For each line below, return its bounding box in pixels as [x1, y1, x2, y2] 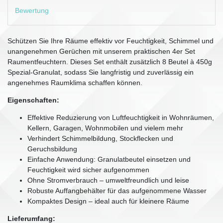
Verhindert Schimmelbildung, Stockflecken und [27, 134, 173, 142]
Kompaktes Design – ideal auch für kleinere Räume [27, 197, 189, 205]
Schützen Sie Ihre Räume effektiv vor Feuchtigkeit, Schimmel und [7, 36, 214, 45]
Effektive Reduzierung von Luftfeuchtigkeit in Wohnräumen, [27, 113, 214, 121]
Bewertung [15, 6, 49, 14]
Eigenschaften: [7, 96, 59, 104]
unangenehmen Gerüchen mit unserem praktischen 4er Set [7, 47, 195, 55]
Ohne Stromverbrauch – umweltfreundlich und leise [27, 176, 189, 184]
